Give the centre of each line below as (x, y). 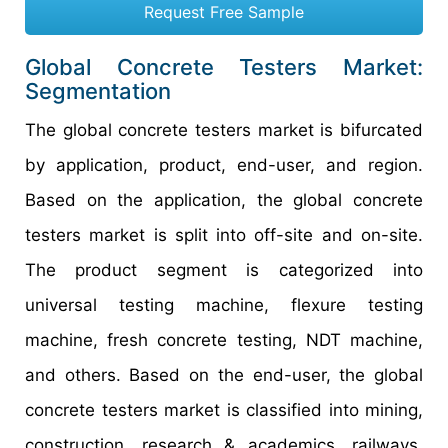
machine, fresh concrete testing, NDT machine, (224, 339)
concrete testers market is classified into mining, (224, 409)
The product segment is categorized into (224, 269)
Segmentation (98, 90)
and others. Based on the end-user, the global (224, 374)
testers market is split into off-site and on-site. (224, 234)
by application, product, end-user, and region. (224, 164)
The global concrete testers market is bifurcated (224, 129)
